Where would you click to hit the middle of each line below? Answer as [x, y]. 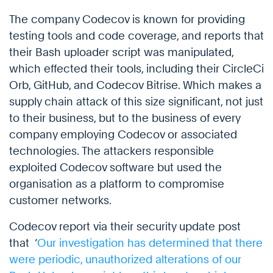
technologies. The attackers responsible [112, 151]
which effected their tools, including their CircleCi [136, 69]
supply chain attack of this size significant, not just [136, 102]
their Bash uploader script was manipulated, [121, 52]
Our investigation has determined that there [150, 243]
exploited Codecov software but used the [115, 168]
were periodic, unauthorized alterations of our [125, 260]
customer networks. [60, 200]
